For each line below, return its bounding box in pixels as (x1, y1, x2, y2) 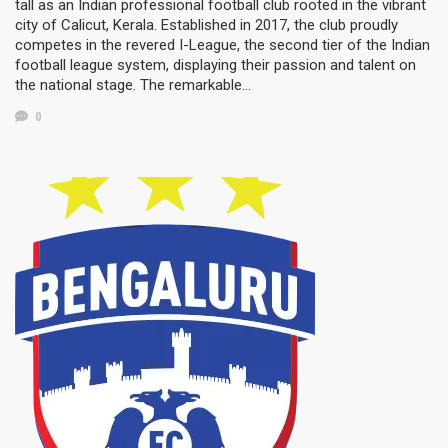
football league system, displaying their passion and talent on (15, 55, 416, 74)
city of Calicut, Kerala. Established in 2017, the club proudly (15, 15, 398, 34)
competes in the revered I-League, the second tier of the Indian (15, 35, 430, 54)
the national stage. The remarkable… (15, 75, 251, 94)
